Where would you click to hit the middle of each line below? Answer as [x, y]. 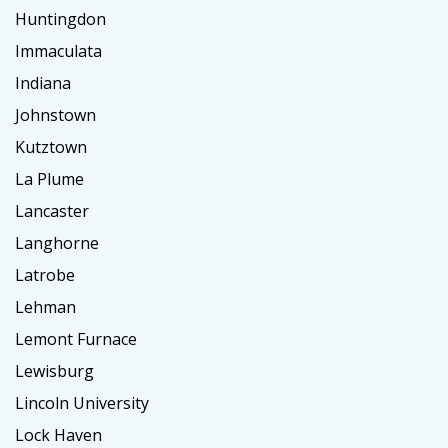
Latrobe [45, 274]
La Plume [49, 178]
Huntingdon [60, 18]
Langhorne [57, 242]
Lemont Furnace [76, 338]
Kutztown [51, 146]
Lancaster [52, 210]
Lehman [45, 306]
